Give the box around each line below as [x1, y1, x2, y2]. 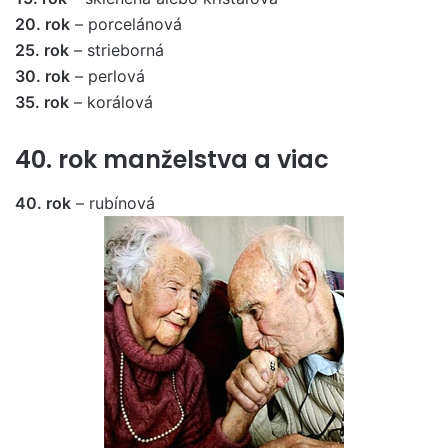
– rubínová [71, 193, 155, 213]
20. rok [15, 13, 70, 34]
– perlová [70, 65, 145, 86]
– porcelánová [70, 13, 182, 34]
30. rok [15, 65, 70, 86]
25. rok [15, 39, 69, 60]
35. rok [15, 91, 69, 112]
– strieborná [69, 39, 164, 60]
